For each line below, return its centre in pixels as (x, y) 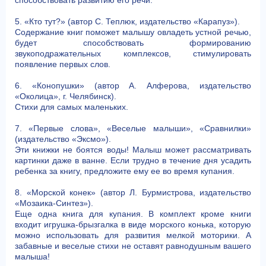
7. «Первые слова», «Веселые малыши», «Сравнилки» (133, 128)
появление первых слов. (63, 64)
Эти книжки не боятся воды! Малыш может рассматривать (133, 150)
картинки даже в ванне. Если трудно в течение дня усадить (133, 160)
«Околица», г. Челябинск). (66, 96)
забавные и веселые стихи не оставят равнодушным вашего (133, 246)
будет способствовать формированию (133, 43)
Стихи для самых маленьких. (72, 107)
